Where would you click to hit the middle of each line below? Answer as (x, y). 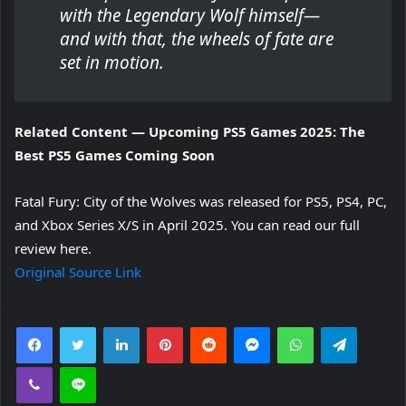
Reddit (244, 326)
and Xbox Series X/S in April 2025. (121, 225)
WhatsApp (342, 326)
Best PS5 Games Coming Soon (115, 155)
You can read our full (294, 225)
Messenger (301, 326)
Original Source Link (78, 272)
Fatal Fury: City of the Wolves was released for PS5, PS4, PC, (201, 201)
